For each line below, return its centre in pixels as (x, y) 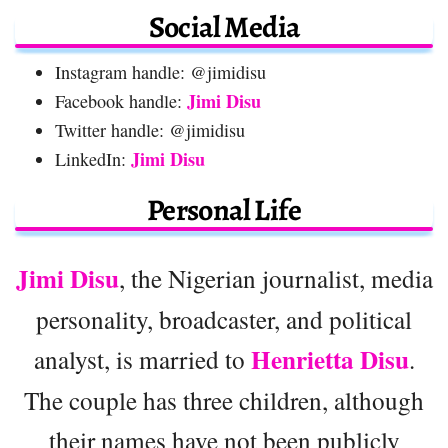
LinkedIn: (93, 158)
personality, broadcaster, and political (224, 318)
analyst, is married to (142, 358)
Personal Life (224, 209)
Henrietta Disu (329, 359)
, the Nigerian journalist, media (275, 277)
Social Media (224, 26)
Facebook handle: (121, 100)
